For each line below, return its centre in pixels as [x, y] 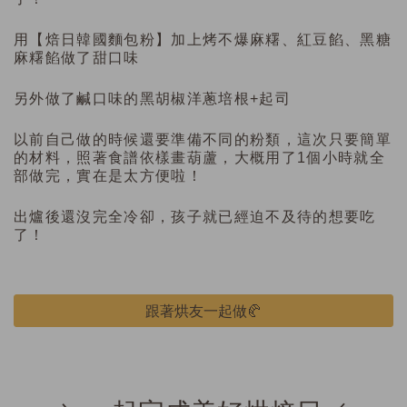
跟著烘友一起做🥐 [203, 310]
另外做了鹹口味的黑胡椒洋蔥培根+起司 [152, 98]
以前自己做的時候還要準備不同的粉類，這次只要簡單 [203, 139]
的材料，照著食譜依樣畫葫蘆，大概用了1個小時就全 [199, 157]
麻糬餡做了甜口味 [77, 57]
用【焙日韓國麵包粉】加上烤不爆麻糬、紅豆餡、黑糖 [203, 39]
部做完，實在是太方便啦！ [108, 175]
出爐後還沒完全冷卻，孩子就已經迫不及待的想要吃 [195, 216]
